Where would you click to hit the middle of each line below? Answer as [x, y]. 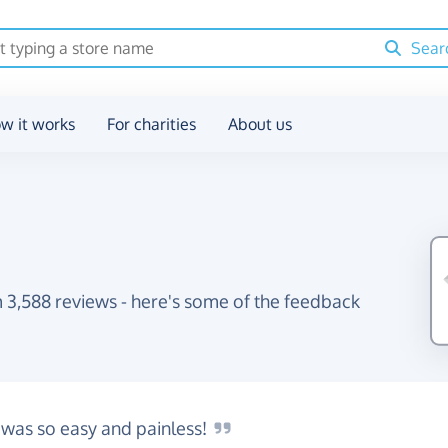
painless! [173, 428]
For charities [152, 124]
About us [260, 124]
